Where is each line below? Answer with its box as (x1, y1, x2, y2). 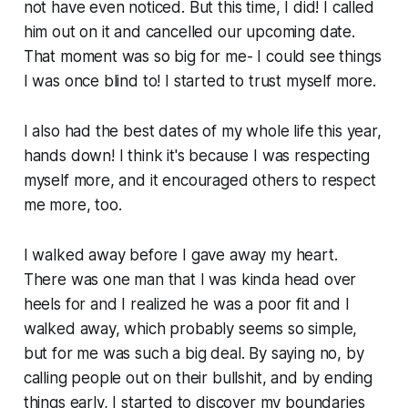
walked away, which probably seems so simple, (23, 319, 358, 338)
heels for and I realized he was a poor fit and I (23, 294, 350, 313)
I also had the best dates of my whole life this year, (23, 121, 382, 140)
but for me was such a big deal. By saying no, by (23, 343, 364, 362)
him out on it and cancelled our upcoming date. (23, 22, 355, 41)
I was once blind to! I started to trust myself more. (23, 71, 376, 90)
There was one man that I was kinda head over (23, 270, 357, 289)
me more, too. (23, 195, 122, 214)
